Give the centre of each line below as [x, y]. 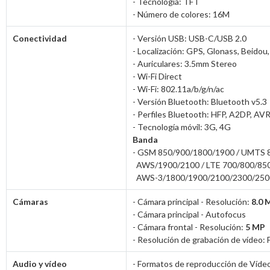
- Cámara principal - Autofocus [189, 214]
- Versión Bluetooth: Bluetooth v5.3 [200, 101]
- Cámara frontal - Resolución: [189, 227]
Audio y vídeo [40, 263]
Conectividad [40, 38]
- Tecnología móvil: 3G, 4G [182, 127]
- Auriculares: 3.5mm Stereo [185, 63]
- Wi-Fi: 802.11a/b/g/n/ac [178, 89]
